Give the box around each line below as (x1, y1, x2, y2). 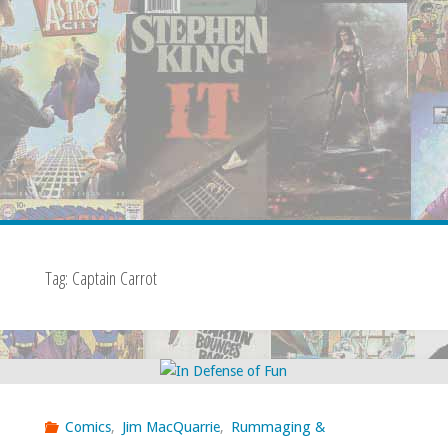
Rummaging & (230, 419, 325, 436)
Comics (65, 419, 111, 436)
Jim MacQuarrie (121, 419, 220, 436)
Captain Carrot (71, 265, 157, 290)
